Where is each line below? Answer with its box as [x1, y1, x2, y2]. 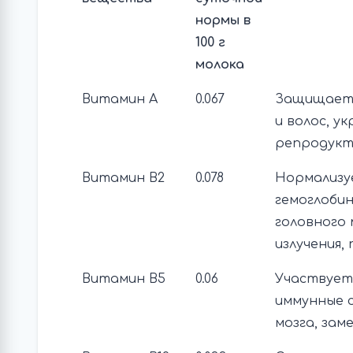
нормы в [195, 13, 251, 28]
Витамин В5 [82, 272, 165, 286]
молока [195, 58, 244, 72]
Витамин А [82, 92, 158, 106]
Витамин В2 [82, 171, 165, 185]
